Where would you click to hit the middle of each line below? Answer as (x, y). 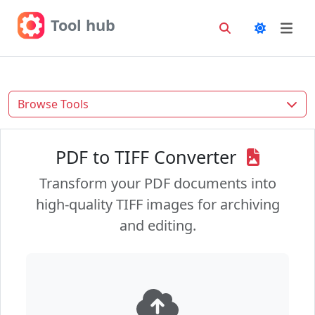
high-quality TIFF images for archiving (157, 204)
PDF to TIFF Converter (148, 157)
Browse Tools (53, 104)
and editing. (157, 225)
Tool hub (83, 25)
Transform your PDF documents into (157, 183)
